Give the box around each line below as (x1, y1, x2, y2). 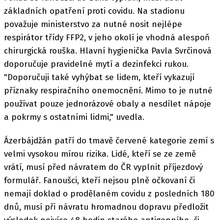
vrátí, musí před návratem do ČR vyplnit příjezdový (4, 162, 203, 173)
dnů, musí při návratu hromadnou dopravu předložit (4, 202, 209, 213)
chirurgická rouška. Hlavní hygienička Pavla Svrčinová (4, 46, 212, 56)
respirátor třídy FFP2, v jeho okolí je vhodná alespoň (4, 32, 210, 43)
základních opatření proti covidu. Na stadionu (4, 6, 185, 16)
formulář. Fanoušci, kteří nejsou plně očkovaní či (4, 175, 195, 186)
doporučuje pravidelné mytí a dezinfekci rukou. (4, 59, 189, 69)
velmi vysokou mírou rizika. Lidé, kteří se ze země (4, 149, 196, 160)
